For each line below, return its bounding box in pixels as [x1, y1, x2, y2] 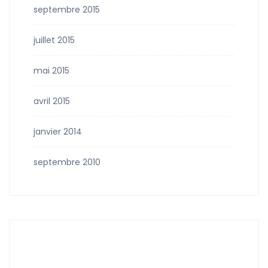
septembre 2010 [33, 156, 100, 168]
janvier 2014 [33, 126, 82, 138]
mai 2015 [33, 65, 69, 77]
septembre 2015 [33, 4, 100, 16]
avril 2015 [33, 95, 70, 107]
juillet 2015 [33, 34, 75, 46]
